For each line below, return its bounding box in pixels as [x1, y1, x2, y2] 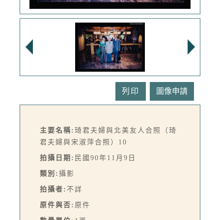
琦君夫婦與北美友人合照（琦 [75, 126, 177, 134]
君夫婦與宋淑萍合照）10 [40, 138, 127, 146]
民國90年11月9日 [75, 154, 136, 162]
